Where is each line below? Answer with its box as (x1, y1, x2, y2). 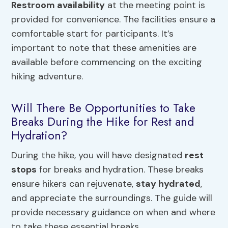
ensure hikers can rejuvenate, (11, 178, 136, 190)
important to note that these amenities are (11, 42, 197, 54)
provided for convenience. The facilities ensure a (11, 13, 216, 26)
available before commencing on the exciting (11, 56, 203, 69)
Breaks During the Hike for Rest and (11, 112, 194, 130)
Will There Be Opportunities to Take (11, 99, 196, 117)
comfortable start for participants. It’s (11, 27, 174, 40)
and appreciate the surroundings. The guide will (11, 192, 213, 205)
